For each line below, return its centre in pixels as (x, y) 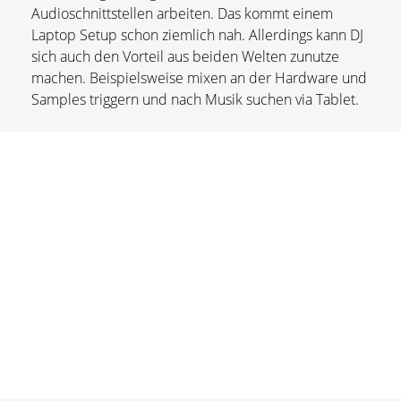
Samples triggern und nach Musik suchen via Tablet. (195, 100)
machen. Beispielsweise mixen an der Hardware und (199, 78)
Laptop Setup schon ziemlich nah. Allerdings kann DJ (197, 35)
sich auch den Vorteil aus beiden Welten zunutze (185, 57)
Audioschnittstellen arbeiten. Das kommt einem (182, 14)
